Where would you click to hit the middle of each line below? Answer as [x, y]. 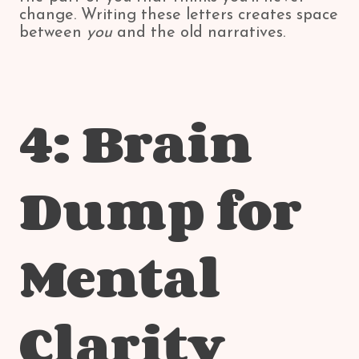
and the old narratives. [199, 33]
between [53, 33]
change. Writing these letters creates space [179, 15]
